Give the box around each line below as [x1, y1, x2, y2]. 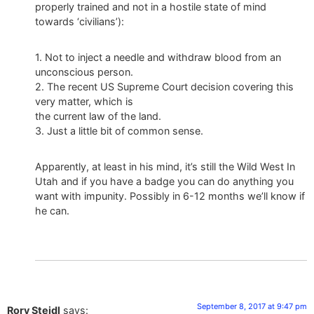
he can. [35, 205, 69, 217]
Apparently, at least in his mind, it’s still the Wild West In [35, 161, 295, 173]
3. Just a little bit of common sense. [35, 125, 203, 137]
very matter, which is [35, 95, 133, 108]
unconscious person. [35, 66, 133, 78]
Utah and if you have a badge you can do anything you [35, 175, 294, 188]
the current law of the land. [35, 110, 161, 123]
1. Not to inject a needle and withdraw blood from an [35, 51, 281, 64]
